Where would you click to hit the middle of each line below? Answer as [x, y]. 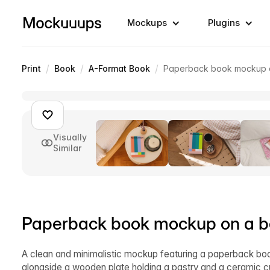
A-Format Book [119, 68]
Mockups [147, 23]
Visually [70, 137]
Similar [67, 148]
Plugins [224, 23]
